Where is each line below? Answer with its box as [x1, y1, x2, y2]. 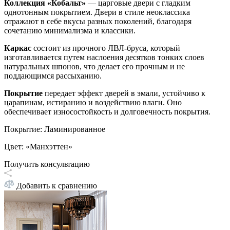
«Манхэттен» [26, 142, 72, 151]
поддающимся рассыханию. [4, 71, 102, 81]
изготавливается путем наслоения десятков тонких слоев [4, 53, 204, 62]
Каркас [4, 44, 33, 53]
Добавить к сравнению [16, 181, 97, 190]
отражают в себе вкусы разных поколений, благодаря [4, 17, 191, 26]
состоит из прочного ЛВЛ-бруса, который [33, 44, 180, 53]
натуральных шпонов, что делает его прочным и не [4, 62, 185, 71]
